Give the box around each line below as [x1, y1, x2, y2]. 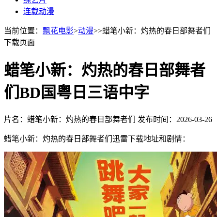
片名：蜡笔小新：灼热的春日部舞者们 [4, 115, 138, 124]
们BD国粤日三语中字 [4, 84, 149, 102]
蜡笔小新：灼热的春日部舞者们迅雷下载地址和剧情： [4, 134, 190, 143]
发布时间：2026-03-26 [138, 115, 212, 124]
